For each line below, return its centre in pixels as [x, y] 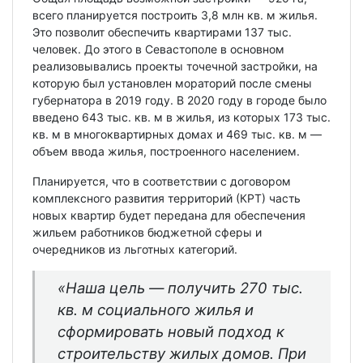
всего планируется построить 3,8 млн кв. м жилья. [175, 15]
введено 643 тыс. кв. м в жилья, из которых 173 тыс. [181, 117]
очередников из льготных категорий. [135, 249]
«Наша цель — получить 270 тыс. [180, 287]
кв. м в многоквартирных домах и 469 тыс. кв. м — [177, 134]
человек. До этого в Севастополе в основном [158, 49]
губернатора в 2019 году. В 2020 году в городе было [179, 100]
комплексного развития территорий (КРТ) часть [167, 198]
